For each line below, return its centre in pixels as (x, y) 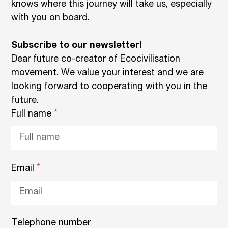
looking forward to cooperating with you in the (109, 87)
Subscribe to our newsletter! (77, 46)
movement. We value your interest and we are (108, 73)
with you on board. (51, 18)
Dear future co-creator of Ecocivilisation (96, 59)
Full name (33, 114)
